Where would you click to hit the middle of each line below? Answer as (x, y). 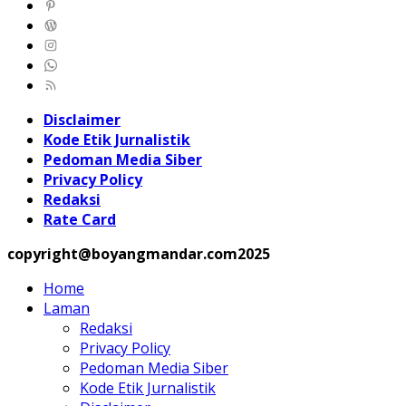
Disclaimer (82, 120)
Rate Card (80, 220)
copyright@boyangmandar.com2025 (139, 254)
